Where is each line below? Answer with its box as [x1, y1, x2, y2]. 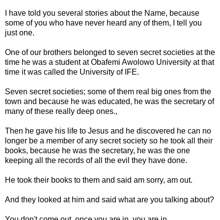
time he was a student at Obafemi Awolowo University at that [5, 57, 214, 66]
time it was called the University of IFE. [5, 67, 139, 76]
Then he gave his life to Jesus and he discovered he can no [5, 126, 211, 135]
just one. [5, 28, 34, 37]
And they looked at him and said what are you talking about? [5, 195, 214, 204]
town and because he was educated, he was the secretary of [5, 97, 214, 106]
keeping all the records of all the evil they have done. [5, 156, 187, 165]
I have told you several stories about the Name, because [5, 8, 199, 17]
